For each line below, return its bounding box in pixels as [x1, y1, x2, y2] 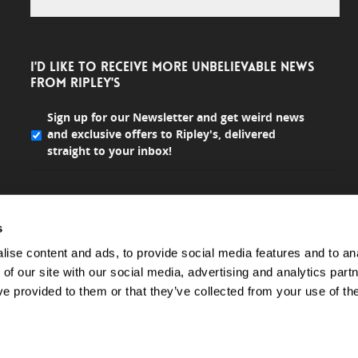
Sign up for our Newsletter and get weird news [46, 109, 304, 125]
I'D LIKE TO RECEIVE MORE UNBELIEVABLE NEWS [30, 58, 314, 76]
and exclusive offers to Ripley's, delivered [46, 126, 276, 142]
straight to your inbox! [46, 143, 172, 159]
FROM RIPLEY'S [30, 74, 120, 92]
